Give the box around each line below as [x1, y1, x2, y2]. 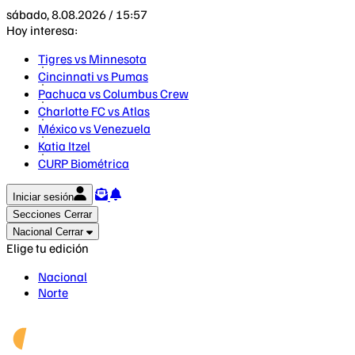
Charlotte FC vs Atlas [38, 103, 150, 119]
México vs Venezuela [38, 120, 151, 136]
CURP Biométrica [38, 155, 129, 171]
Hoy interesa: [6, 22, 78, 38]
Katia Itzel [38, 138, 90, 154]
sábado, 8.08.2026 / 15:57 [6, 6, 147, 22]
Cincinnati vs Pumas [38, 68, 148, 84]
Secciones [13, 208, 61, 220]
